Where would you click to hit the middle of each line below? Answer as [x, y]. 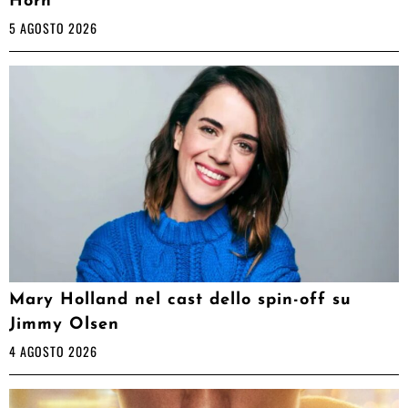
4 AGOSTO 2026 [53, 352]
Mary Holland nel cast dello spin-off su [180, 301]
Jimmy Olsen [64, 325]
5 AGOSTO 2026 [53, 27]
